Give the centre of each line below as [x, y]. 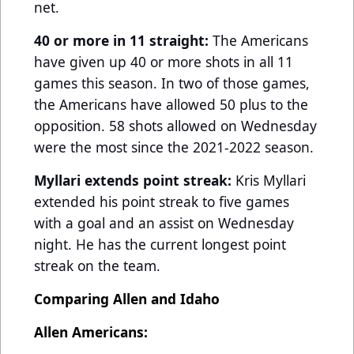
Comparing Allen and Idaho [127, 298]
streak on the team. [99, 265]
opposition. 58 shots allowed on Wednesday [175, 125]
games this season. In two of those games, [172, 83]
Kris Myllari [269, 180]
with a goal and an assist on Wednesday [164, 222]
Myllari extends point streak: [133, 180]
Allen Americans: [91, 331]
